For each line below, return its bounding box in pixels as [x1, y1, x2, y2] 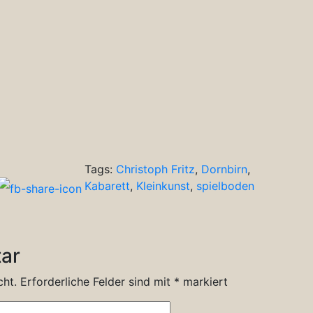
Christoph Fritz [116, 161, 195, 176]
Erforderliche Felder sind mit [20, 274, 174, 289]
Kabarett [85, 178, 130, 193]
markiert [180, 274, 228, 289]
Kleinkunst [136, 178, 190, 193]
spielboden [196, 178, 254, 193]
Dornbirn [201, 161, 247, 176]
